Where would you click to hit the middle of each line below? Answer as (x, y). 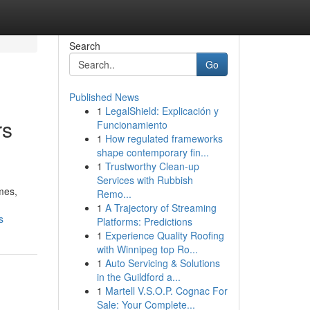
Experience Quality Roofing (164, 235)
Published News (104, 97)
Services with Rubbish (145, 180)
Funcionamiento (132, 125)
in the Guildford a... (138, 277)
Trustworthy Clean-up (152, 166)
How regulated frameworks (164, 138)
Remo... (114, 194)
